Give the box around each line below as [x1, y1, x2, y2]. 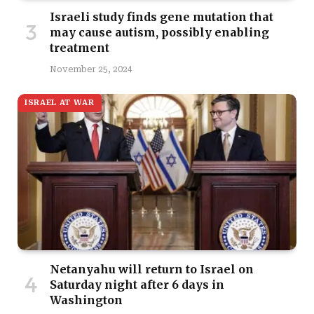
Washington [50, 293, 123, 308]
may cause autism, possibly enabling [50, 25, 269, 39]
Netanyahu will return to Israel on [50, 262, 254, 277]
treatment [50, 40, 109, 55]
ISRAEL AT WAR [25, 97, 95, 107]
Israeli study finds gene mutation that [50, 9, 273, 24]
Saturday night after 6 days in [50, 278, 224, 292]
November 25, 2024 [50, 64, 132, 74]
